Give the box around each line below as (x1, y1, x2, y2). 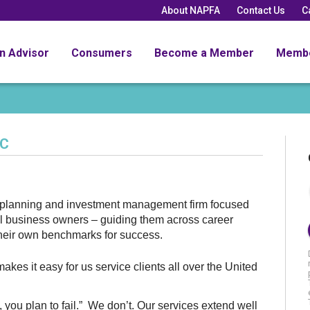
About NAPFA (161, 4, 220, 16)
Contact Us (237, 4, 285, 16)
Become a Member (154, 46, 254, 60)
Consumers (71, 46, 132, 60)
